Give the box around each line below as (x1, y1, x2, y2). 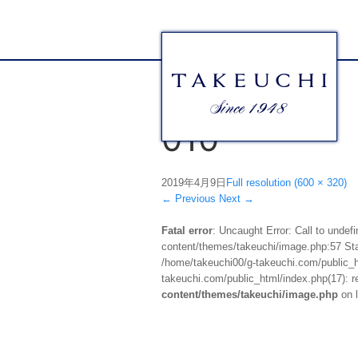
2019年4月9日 (161, 177, 226, 189)
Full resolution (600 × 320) (226, 177, 347, 189)
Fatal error (161, 225, 213, 237)
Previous (172, 193, 216, 205)
